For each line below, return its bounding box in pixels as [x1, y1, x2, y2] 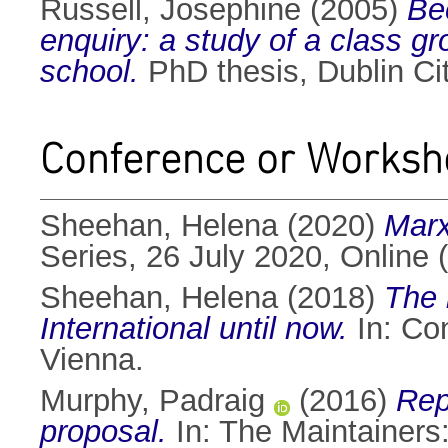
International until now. [40, 311, 348, 347]
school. [40, 54, 139, 90]
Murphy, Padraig [40, 383, 265, 419]
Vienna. [40, 342, 144, 378]
